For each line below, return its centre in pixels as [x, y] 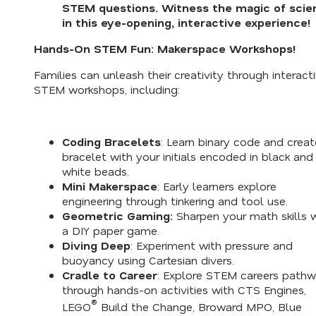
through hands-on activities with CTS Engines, [184, 290]
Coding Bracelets [111, 142]
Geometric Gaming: [119, 216]
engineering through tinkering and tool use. [175, 201]
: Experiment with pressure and [212, 245]
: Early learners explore [217, 186]
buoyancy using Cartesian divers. [148, 260]
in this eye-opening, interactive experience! [186, 23]
